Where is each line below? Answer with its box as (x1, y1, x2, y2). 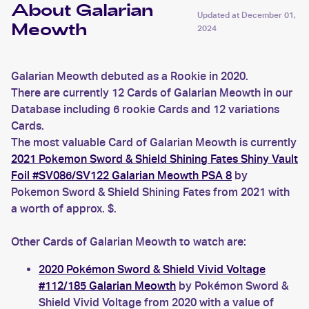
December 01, (241, 10, 297, 20)
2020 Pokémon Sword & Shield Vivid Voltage (39, 263, 266, 276)
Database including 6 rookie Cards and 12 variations (11, 103, 279, 116)
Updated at (197, 10, 242, 20)
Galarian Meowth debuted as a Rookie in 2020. (11, 70, 248, 83)
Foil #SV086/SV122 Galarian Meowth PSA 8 (11, 169, 232, 182)
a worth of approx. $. (11, 202, 117, 215)
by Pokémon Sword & (176, 279, 288, 292)
